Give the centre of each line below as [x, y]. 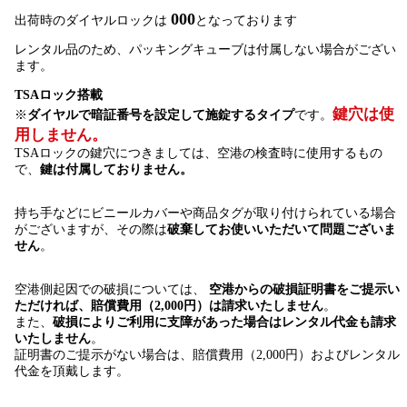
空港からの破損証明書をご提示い [304, 289]
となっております [246, 20]
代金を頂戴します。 [71, 371]
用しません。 [60, 134]
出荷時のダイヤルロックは [92, 20]
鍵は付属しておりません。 [116, 169]
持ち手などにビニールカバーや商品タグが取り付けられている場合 [205, 213]
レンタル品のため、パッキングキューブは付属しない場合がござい [205, 49]
